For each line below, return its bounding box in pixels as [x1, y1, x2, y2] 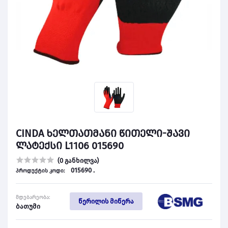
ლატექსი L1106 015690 [16, 139, 124, 152]
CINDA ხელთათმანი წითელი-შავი [16, 127, 190, 139]
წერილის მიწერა [78, 197, 134, 206]
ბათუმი [16, 202, 40, 210]
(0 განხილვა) [58, 156, 99, 164]
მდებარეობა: [16, 193, 50, 201]
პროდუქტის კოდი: [16, 167, 67, 174]
